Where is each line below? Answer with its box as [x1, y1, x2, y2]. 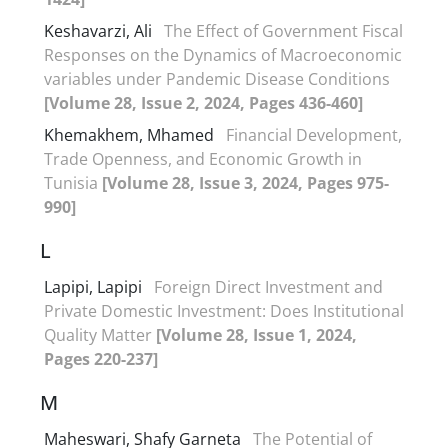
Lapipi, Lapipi [44, 275, 146, 298]
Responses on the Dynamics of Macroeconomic [44, 43, 402, 66]
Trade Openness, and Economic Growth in [44, 147, 362, 170]
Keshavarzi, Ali [44, 19, 156, 42]
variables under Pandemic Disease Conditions [44, 67, 390, 90]
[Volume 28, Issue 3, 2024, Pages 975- [102, 171, 389, 194]
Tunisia [44, 171, 102, 194]
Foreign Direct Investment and [154, 275, 383, 298]
